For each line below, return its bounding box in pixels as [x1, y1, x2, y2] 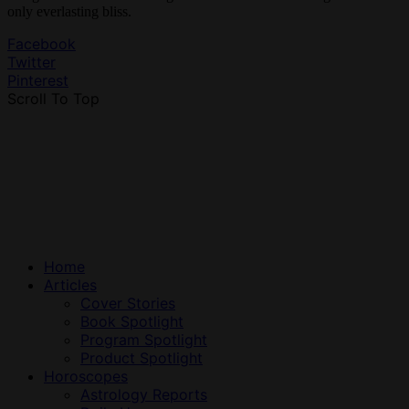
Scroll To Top [7, 89, 100, 109]
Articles [44, 276, 97, 295]
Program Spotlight [80, 330, 207, 350]
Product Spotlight [80, 349, 203, 368]
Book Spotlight [80, 312, 184, 331]
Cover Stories [80, 294, 175, 313]
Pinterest [7, 71, 68, 90]
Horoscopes [44, 367, 128, 386]
